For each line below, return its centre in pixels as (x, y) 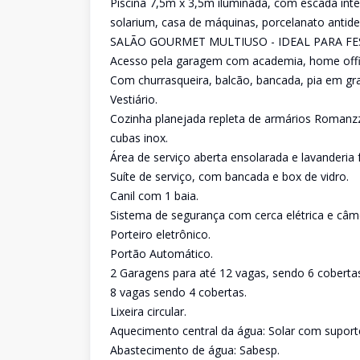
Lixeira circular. (148, 311)
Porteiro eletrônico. (160, 234)
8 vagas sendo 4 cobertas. (178, 292)
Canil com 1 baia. (154, 196)
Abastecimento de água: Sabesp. (195, 350)
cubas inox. (139, 138)
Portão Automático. (162, 254)
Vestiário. (134, 99)
